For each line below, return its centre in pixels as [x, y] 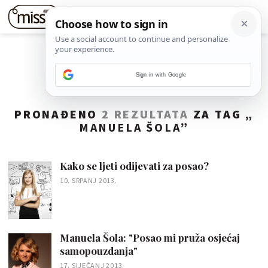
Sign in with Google [161, 75]
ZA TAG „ [221, 114]
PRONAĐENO [58, 114]
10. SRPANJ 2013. [89, 180]
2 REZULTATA [145, 114]
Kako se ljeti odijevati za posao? [134, 166]
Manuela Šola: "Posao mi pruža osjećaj [150, 237]
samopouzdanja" [99, 250]
